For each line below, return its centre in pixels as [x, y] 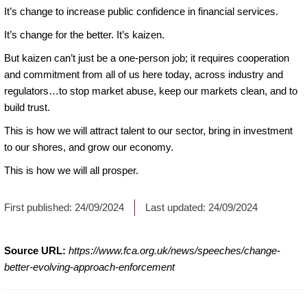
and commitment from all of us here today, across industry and [144, 74]
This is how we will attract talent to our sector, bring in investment [148, 130]
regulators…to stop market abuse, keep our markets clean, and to [151, 90]
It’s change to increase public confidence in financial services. [141, 11]
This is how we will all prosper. [71, 170]
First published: [39, 207]
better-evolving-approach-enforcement [89, 267]
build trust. [27, 107]
